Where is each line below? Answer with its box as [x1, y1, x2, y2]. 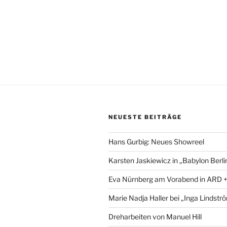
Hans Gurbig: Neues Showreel [108, 137, 204, 146]
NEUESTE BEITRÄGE [108, 113, 182, 121]
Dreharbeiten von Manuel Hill [108, 212, 202, 221]
